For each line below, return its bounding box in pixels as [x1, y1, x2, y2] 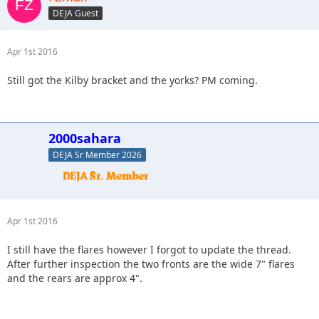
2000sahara [48, 130, 121, 147]
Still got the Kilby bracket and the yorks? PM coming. [7, 73, 258, 88]
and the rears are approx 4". [7, 271, 142, 285]
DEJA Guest [53, 7, 98, 19]
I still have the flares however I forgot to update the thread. [7, 243, 291, 256]
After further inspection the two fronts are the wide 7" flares [7, 257, 295, 271]
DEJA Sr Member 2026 [53, 149, 142, 161]
